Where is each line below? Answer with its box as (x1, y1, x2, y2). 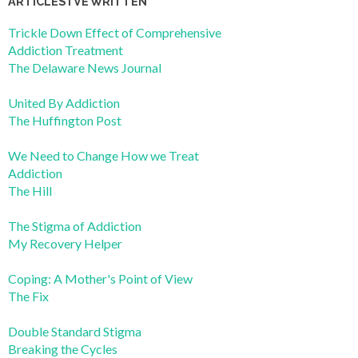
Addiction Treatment (8, 42, 123, 58)
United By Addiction (8, 95, 120, 111)
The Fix (8, 288, 49, 304)
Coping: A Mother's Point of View (8, 271, 193, 287)
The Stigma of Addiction (8, 218, 141, 234)
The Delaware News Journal (8, 60, 161, 76)
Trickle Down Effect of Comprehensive (8, 25, 221, 41)
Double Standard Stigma (8, 324, 141, 340)
